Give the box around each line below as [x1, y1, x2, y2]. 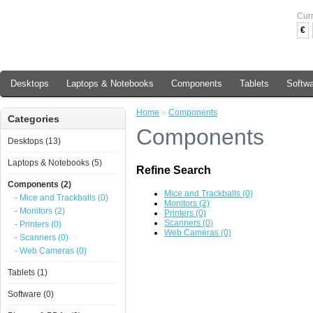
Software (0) [8, 289, 54, 299]
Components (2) [8, 180, 71, 189]
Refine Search [136, 164, 211, 176]
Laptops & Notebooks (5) [8, 158, 102, 168]
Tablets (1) [8, 268, 48, 277]
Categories [8, 113, 59, 124]
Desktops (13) [8, 136, 61, 146]
